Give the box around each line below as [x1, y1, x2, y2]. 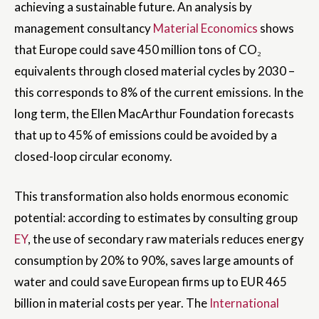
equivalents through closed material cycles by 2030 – [14, 63, 295, 79]
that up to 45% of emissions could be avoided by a [14, 127, 277, 143]
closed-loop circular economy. [14, 149, 172, 164]
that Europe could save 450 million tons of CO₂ [14, 42, 261, 58]
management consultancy [14, 21, 153, 36]
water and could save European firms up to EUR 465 [14, 274, 287, 290]
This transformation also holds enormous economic [14, 189, 288, 204]
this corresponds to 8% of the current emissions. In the [14, 85, 303, 100]
